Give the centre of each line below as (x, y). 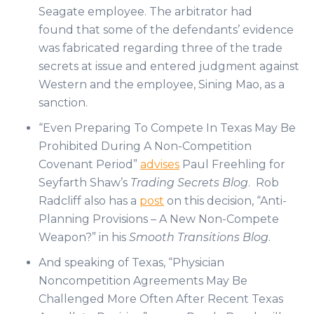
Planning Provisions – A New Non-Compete (159, 219)
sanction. (63, 103)
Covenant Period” (89, 165)
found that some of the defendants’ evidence (166, 30)
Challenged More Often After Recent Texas (161, 299)
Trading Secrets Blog (189, 183)
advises (160, 165)
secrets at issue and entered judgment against (169, 67)
